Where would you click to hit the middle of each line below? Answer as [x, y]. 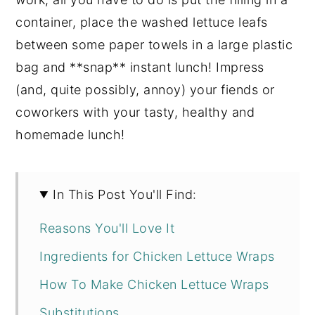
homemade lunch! [70, 135]
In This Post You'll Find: [125, 194]
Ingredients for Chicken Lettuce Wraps [157, 256]
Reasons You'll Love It [107, 228]
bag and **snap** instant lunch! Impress [140, 67]
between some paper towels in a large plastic [154, 45]
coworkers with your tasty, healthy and [135, 112]
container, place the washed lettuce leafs [142, 22]
